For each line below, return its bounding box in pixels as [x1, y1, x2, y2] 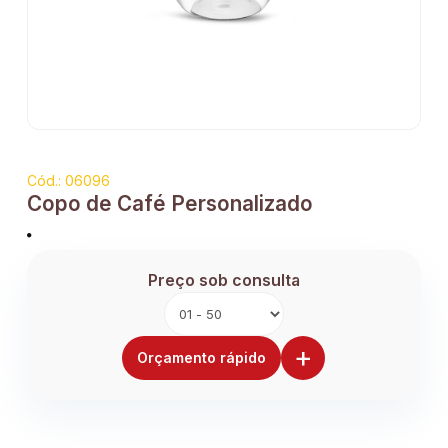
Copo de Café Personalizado [26, 191, 313, 217]
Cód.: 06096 [26, 172, 110, 190]
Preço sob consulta [147, 271, 300, 291]
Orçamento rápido [137, 349, 267, 367]
